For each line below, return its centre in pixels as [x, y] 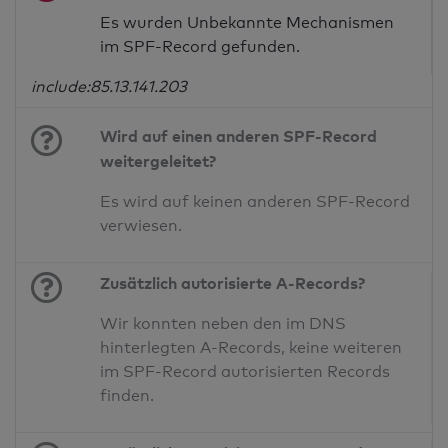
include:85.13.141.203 [109, 87]
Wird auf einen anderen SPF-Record [239, 136]
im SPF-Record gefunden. [200, 47]
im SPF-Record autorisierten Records [245, 372]
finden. [127, 396]
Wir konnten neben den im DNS [223, 324]
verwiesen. [141, 226]
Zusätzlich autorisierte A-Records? [233, 283]
